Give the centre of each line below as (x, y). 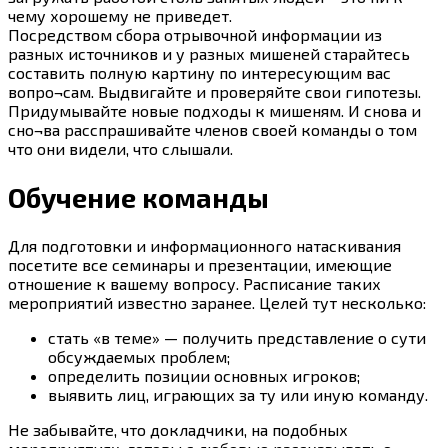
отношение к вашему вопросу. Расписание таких (194, 283)
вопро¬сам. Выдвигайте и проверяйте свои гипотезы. (214, 92)
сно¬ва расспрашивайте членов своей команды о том (212, 130)
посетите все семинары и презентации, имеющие (200, 264)
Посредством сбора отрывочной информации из (195, 35)
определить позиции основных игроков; (204, 375)
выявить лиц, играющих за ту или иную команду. (238, 394)
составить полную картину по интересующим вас (199, 73)
